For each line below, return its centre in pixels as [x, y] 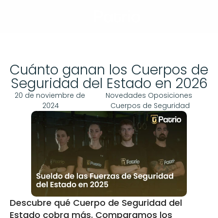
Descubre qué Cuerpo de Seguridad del [96, 203]
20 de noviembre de [50, 95]
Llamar [28, 24]
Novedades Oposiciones [149, 95]
